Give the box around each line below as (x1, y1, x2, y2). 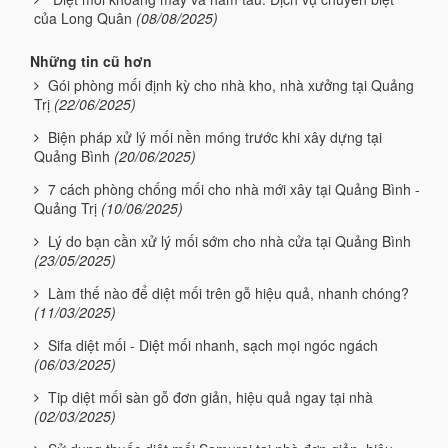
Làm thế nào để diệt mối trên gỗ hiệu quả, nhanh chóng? (48, 282, 409, 303)
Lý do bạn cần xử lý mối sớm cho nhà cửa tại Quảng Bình (48, 230, 411, 251)
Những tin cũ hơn (30, 50, 152, 71)
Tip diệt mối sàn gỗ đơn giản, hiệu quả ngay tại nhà (48, 386, 373, 407)
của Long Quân (34, 7, 132, 28)
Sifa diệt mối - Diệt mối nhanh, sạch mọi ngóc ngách (48, 334, 378, 355)
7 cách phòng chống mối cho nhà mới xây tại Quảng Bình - (48, 178, 420, 199)
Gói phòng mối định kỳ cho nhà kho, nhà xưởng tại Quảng (48, 74, 414, 95)
